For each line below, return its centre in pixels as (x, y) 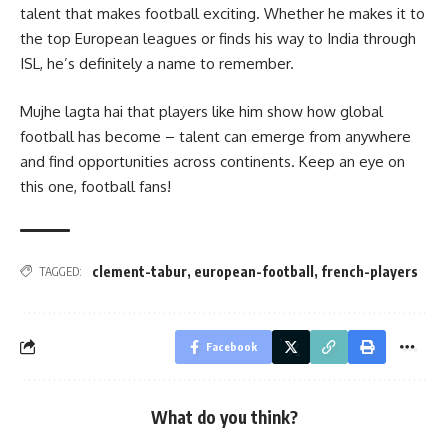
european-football (254, 271)
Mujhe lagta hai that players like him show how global (201, 111)
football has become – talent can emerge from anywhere (215, 136)
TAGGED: (60, 271)
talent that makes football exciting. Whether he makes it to (222, 14)
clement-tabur (139, 271)
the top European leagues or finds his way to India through (218, 39)
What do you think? (224, 416)
